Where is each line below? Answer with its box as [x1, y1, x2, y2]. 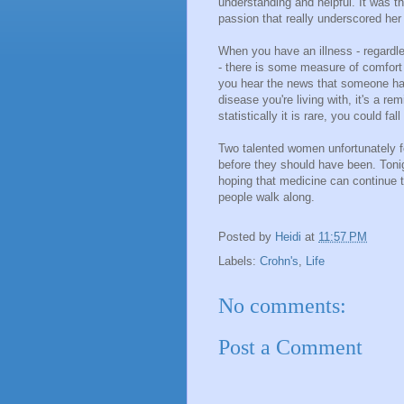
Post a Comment [218, 335, 363, 360]
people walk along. [218, 189, 315, 204]
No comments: [218, 293, 346, 317]
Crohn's [260, 253, 298, 268]
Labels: [218, 253, 260, 268]
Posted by [218, 229, 275, 243]
